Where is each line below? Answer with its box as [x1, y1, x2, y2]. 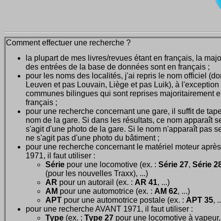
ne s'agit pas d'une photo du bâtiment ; [26, 133, 159, 142]
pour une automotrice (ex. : [58, 186, 154, 195]
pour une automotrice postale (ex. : [62, 195, 186, 204]
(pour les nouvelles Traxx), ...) [45, 169, 148, 178]
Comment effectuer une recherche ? [6, 38, 131, 47]
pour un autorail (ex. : [57, 178, 135, 186]
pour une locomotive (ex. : [65, 160, 158, 169]
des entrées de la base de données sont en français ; [26, 62, 210, 71]
